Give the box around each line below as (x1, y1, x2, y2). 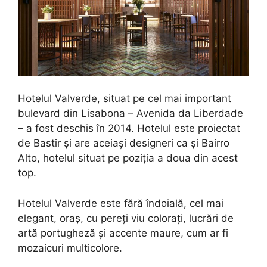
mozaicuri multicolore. (18, 241, 122, 254)
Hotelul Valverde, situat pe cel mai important (18, 92, 231, 105)
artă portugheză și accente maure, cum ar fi (18, 226, 228, 239)
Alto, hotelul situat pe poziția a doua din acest (18, 152, 238, 164)
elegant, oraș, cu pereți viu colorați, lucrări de (18, 212, 234, 224)
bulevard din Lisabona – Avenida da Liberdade (18, 107, 243, 120)
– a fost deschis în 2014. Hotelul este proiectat (18, 122, 240, 135)
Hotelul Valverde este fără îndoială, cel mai (18, 197, 223, 209)
